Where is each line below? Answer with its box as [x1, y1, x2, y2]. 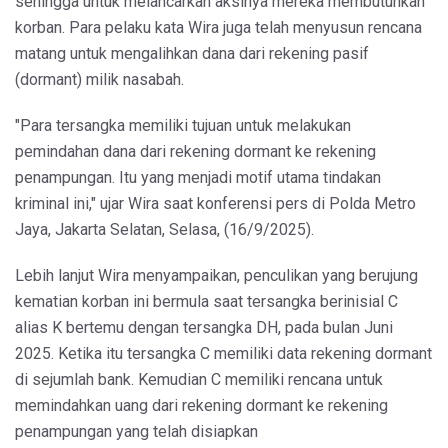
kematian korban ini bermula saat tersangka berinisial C [15, 291, 398, 311]
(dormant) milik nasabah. [15, 69, 184, 89]
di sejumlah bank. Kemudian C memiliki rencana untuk [15, 369, 383, 389]
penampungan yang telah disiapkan [15, 421, 258, 441]
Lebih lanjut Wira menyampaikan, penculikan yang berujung [15, 265, 418, 285]
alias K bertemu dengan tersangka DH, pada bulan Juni [15, 317, 393, 337]
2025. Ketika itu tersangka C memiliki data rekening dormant [15, 343, 432, 363]
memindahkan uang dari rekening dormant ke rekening [15, 395, 388, 415]
